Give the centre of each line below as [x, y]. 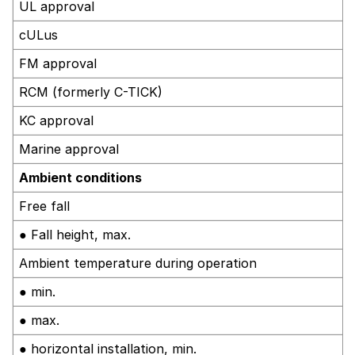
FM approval [58, 63]
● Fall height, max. [75, 234]
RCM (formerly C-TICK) [91, 92]
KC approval [56, 120]
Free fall [44, 206]
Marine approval [69, 149]
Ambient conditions [80, 177]
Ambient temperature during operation [138, 263]
